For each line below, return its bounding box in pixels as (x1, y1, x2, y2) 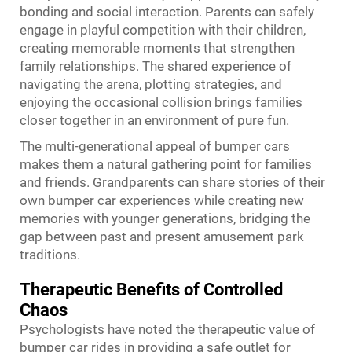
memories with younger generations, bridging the (20, 211, 310, 226)
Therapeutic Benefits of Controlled (20, 280, 283, 299)
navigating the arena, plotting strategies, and (20, 76, 282, 92)
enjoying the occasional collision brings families (20, 94, 302, 110)
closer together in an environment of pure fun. (20, 112, 289, 128)
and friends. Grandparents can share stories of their (20, 174, 325, 190)
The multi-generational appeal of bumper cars (20, 138, 290, 154)
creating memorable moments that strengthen (20, 40, 295, 56)
